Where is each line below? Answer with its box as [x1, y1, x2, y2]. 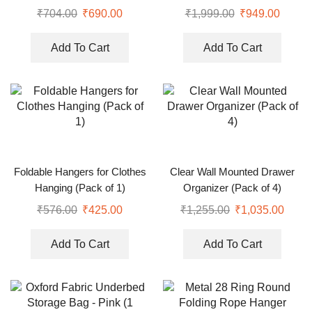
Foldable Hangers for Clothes [13, 166, 146, 178]
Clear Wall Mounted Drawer [170, 166, 295, 178]
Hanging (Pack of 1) [34, 182, 125, 194]
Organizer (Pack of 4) [183, 182, 281, 194]
